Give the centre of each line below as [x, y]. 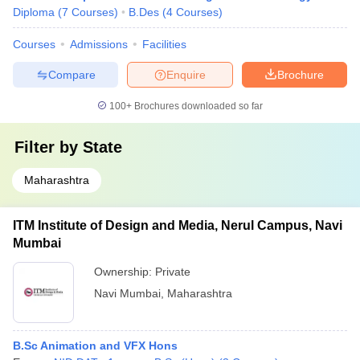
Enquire [186, 74]
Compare [72, 74]
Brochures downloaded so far [197, 106]
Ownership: [125, 272]
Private [173, 272]
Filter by [49, 147]
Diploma [34, 12]
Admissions [99, 44]
